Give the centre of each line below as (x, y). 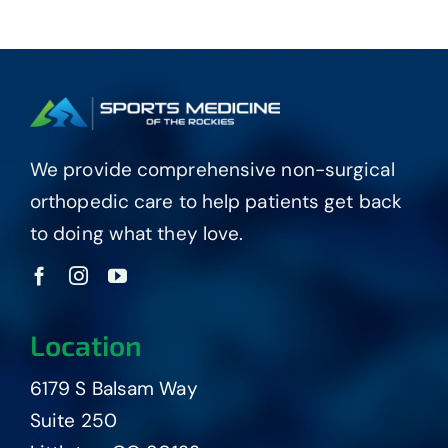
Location (85, 345)
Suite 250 (73, 421)
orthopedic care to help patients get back (216, 202)
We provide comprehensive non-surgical (212, 170)
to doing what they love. (136, 234)
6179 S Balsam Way (113, 389)
